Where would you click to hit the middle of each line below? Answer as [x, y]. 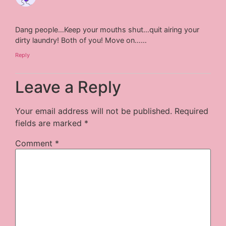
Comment [35, 144]
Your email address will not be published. [94, 111]
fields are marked [50, 123]
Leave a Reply [68, 87]
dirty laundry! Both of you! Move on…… [81, 40]
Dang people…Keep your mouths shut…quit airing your [107, 29]
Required [192, 111]
